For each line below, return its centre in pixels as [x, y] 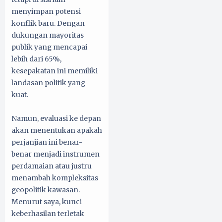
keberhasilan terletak [48, 214]
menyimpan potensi [46, 12]
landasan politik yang [48, 83]
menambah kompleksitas [55, 178]
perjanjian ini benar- [47, 142]
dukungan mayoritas [48, 35]
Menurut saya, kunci [47, 202]
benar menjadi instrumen [55, 154]
